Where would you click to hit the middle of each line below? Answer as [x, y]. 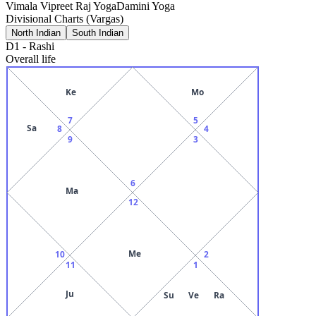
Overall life [31, 59]
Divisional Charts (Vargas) [65, 18]
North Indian [36, 32]
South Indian [98, 32]
